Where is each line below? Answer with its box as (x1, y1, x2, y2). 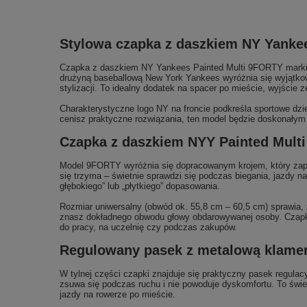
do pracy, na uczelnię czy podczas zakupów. (60, 222, 237, 232)
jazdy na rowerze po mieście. (60, 289, 175, 299)
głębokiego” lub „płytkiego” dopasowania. (60, 181, 220, 191)
